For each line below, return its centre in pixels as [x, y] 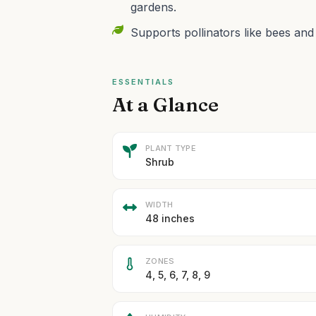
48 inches [170, 218]
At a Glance [166, 104]
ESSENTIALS [143, 82]
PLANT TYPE [171, 148]
